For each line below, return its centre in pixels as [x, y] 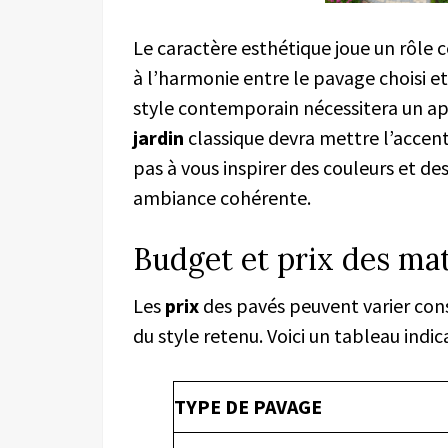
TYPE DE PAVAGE [248, 406]
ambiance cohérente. [222, 197]
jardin [158, 137]
